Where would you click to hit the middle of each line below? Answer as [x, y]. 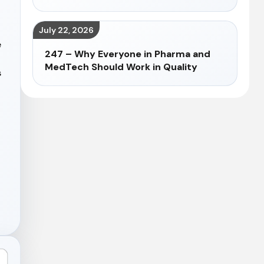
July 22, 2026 [66, 30]
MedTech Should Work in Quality [121, 67]
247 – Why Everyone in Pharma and [127, 54]
